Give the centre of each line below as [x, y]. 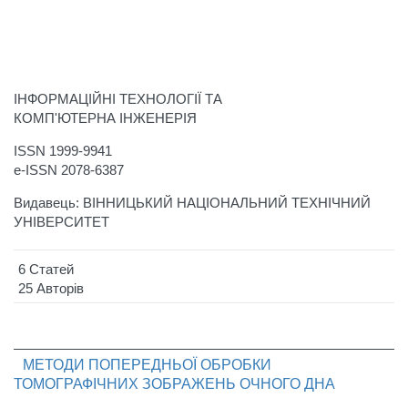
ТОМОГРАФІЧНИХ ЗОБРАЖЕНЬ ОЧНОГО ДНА [174, 383]
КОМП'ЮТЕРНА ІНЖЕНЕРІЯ [105, 117]
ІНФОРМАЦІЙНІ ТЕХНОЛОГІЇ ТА [118, 98]
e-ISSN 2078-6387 [69, 169]
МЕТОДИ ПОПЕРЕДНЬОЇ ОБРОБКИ [147, 364]
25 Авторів [51, 288]
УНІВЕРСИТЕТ [61, 221]
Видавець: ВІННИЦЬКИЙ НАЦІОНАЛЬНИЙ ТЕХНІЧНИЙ [192, 202]
